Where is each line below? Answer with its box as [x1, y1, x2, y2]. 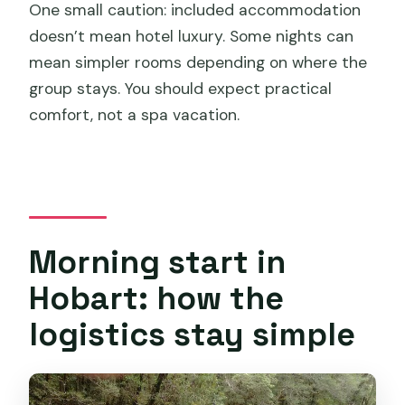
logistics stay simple [29, 313, 356, 354]
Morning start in [29, 240, 287, 282]
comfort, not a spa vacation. [29, 105, 240, 126]
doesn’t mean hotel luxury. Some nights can [29, 26, 354, 47]
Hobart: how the [29, 277, 285, 318]
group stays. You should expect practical [29, 79, 333, 99]
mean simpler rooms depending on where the [29, 52, 368, 73]
